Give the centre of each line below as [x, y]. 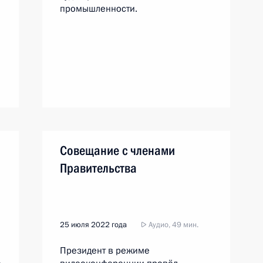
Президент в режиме [105, 251]
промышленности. [99, 9]
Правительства [98, 168]
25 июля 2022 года [93, 225]
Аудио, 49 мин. [173, 225]
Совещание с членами [117, 151]
